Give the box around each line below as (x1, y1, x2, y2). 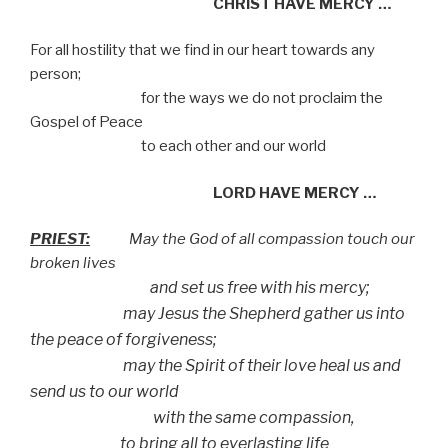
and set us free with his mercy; (30, 278, 370, 298)
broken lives (30, 254, 116, 273)
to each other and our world (30, 137, 326, 156)
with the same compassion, (30, 408, 354, 428)
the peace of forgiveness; (30, 330, 217, 350)
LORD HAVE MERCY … (30, 183, 376, 202)
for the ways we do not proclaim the (30, 89, 383, 108)
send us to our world (30, 382, 179, 402)
